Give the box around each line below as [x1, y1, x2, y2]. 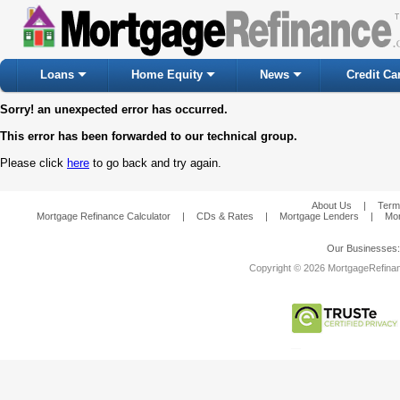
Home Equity [131, 68, 203, 81]
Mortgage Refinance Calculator [37, 211, 171, 221]
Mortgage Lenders [279, 211, 359, 221]
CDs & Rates [196, 211, 254, 221]
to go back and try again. [89, 156, 221, 170]
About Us [311, 200, 352, 211]
